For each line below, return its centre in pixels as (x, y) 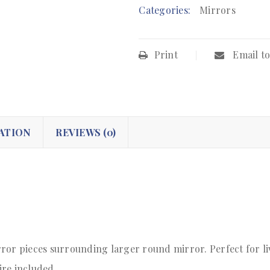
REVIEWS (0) (86, 133)
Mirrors (218, 10)
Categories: (165, 10)
